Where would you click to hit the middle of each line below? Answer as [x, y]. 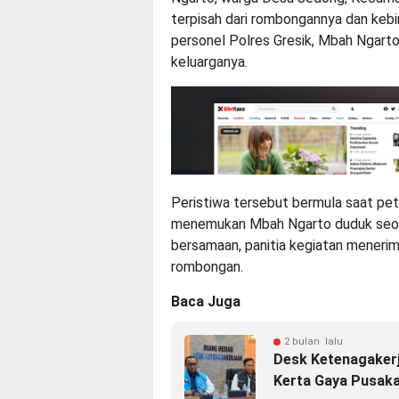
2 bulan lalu [313, 342]
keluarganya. [209, 61]
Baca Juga [206, 302]
